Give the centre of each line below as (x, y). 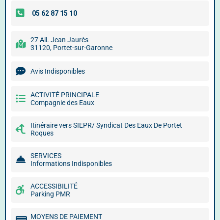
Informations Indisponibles (71, 164)
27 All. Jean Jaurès (59, 40)
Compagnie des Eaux (62, 103)
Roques (42, 133)
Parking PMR (50, 194)
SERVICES (46, 156)
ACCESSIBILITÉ (54, 186)
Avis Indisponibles (58, 71)
